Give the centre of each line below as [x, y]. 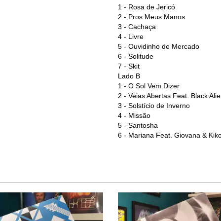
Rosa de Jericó [152, 7]
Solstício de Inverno [159, 106]
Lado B [129, 76]
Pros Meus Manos [157, 17]
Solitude [141, 56]
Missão [139, 115]
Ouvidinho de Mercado [164, 46]
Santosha [143, 125]
